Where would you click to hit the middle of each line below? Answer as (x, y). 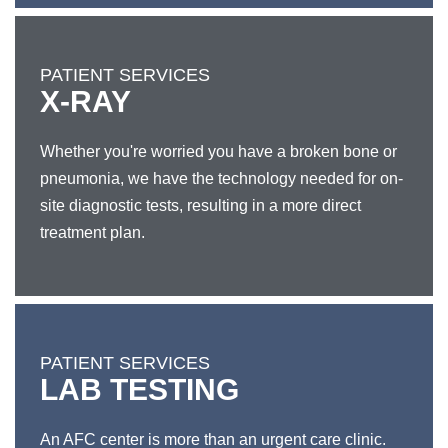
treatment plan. (92, 232)
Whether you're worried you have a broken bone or (218, 151)
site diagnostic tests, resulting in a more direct (200, 205)
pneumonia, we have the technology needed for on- (221, 178)
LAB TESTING (139, 389)
